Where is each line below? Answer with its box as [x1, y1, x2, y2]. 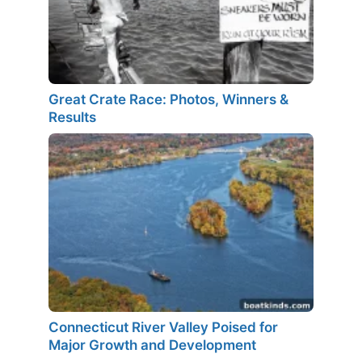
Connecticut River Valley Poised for [48, 318, 278, 335]
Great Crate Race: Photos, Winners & [48, 91, 288, 108]
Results [48, 109, 96, 126]
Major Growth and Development [48, 336, 256, 353]
